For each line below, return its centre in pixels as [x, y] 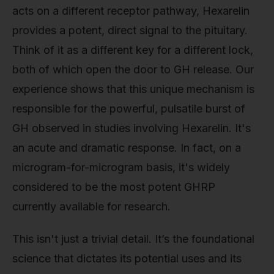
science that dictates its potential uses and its [127, 259]
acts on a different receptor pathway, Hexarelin [131, 10]
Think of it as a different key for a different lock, [133, 50]
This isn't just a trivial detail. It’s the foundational [133, 239]
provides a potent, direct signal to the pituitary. [130, 30]
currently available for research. [91, 206]
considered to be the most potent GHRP [114, 187]
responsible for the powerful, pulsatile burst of [129, 108]
